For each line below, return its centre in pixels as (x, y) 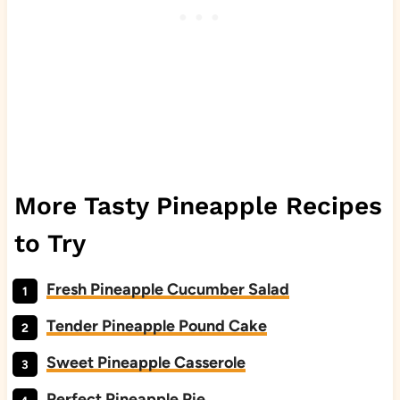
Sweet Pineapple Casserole (146, 363)
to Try (50, 244)
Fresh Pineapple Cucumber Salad (167, 290)
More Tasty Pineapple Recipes (198, 206)
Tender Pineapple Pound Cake (156, 326)
